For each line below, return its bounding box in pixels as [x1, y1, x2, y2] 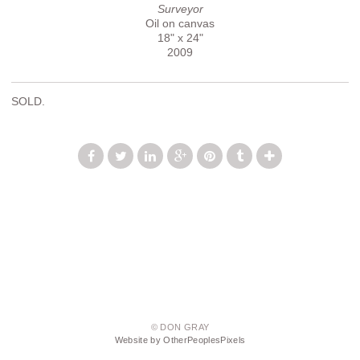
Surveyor [157, 2, 203, 15]
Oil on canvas [145, 16, 215, 30]
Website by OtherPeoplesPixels [114, 335, 246, 346]
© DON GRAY [150, 322, 210, 333]
